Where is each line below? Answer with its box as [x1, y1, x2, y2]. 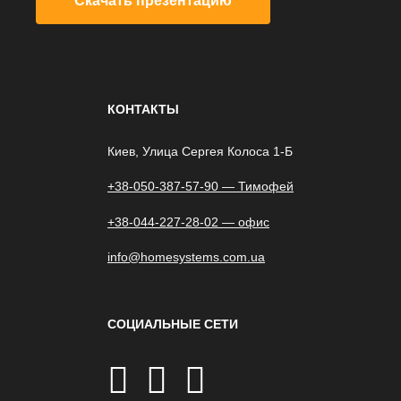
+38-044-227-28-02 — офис [107, 214, 269, 229]
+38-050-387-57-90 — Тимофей [107, 179, 294, 194]
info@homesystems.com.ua [107, 249, 265, 264]
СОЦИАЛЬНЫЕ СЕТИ [107, 316, 238, 331]
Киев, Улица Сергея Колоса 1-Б [107, 144, 293, 159]
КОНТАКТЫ [107, 102, 179, 117]
